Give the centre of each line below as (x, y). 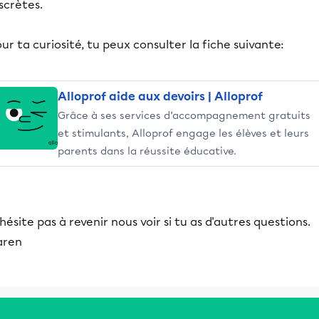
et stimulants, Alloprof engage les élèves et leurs (183, 133)
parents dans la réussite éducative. (147, 151)
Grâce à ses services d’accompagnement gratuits (184, 115)
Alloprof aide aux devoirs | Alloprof (160, 96)
